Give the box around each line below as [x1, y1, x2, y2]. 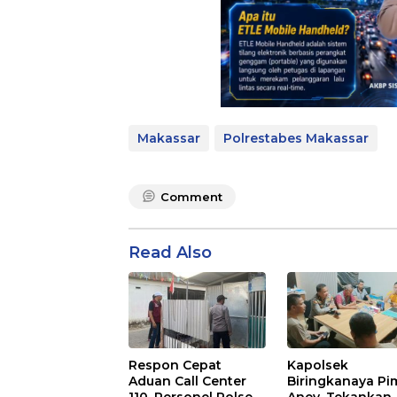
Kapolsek [287, 357, 349, 374]
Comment [160, 189, 222, 204]
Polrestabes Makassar [223, 129, 369, 146]
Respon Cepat [128, 357, 222, 374]
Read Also [128, 242, 212, 262]
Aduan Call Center [128, 373, 246, 390]
